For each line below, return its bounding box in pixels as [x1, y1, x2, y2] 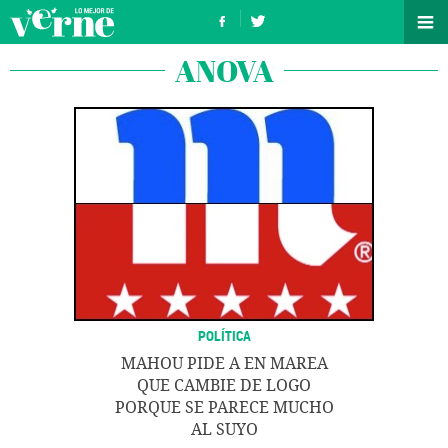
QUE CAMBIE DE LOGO [137, 376, 311, 395]
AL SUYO [190, 420, 258, 439]
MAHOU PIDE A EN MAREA [120, 354, 328, 373]
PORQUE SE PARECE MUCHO [114, 398, 334, 417]
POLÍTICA [197, 326, 251, 345]
